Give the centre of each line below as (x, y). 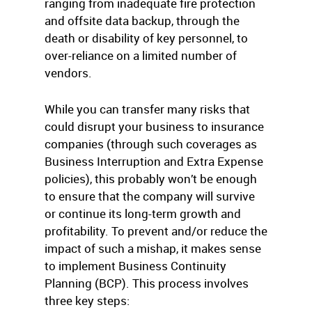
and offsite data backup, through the (142, 21)
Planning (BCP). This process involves (147, 283)
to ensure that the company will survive (150, 196)
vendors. (68, 73)
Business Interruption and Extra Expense (154, 161)
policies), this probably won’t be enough (151, 179)
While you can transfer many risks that (147, 109)
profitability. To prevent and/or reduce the (156, 231)
